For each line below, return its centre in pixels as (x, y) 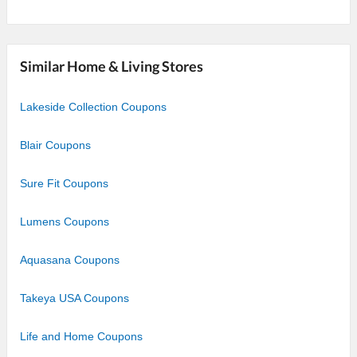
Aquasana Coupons (70, 259)
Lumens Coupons (65, 221)
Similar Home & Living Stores (112, 66)
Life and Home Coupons (81, 336)
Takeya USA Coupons (75, 298)
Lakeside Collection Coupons (93, 106)
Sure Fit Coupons (64, 183)
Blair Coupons (55, 145)
